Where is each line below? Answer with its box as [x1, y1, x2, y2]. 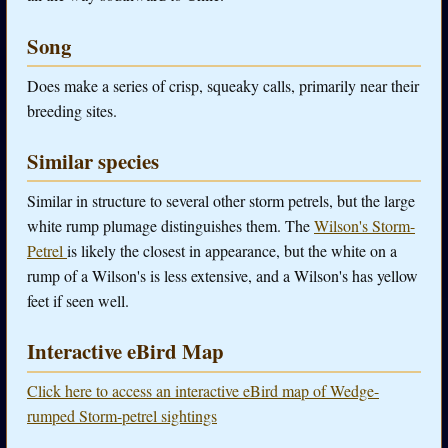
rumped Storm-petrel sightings [27, 405, 217, 427]
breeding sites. [27, 99, 117, 121]
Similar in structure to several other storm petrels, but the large [27, 190, 415, 212]
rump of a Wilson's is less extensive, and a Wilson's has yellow [27, 265, 418, 287]
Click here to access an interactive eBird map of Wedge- [27, 380, 379, 402]
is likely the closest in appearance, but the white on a [67, 240, 397, 262]
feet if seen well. [27, 290, 129, 312]
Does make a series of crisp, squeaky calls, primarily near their [27, 74, 419, 96]
